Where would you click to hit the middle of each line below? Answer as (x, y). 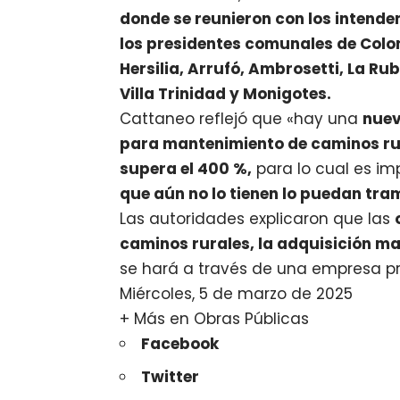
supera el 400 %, (186, 169)
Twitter (171, 376)
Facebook (180, 344)
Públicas (277, 319)
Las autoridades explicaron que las (258, 219)
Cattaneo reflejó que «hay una (242, 119)
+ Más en (157, 319)
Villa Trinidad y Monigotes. (226, 94)
